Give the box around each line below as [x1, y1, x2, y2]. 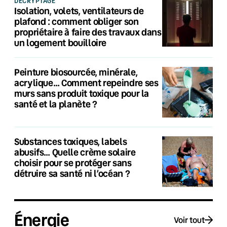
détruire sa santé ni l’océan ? [14, 167, 130, 179]
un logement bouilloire [14, 36, 107, 49]
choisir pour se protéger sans [14, 156, 132, 169]
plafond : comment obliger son [14, 15, 139, 27]
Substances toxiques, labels [14, 135, 127, 147]
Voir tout [174, 214, 205, 225]
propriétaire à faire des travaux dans [14, 25, 162, 38]
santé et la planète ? [14, 97, 97, 110]
